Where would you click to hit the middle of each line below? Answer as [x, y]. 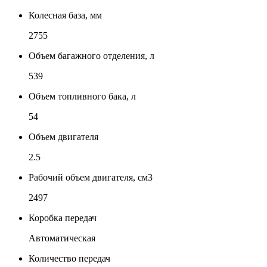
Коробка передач [63, 218]
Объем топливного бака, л [82, 96]
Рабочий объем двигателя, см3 [91, 177]
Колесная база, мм [65, 15]
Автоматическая [62, 238]
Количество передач [69, 258]
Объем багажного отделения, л [91, 55]
